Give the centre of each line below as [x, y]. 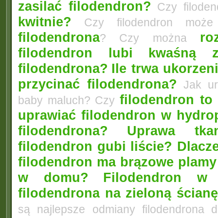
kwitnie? [45, 22]
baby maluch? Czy [69, 100]
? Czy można [150, 38]
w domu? [54, 177]
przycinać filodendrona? [98, 84]
